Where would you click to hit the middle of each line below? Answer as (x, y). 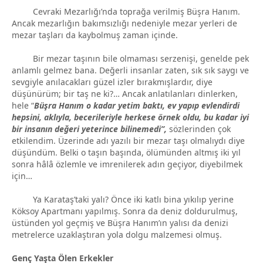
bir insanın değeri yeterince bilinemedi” (88, 129)
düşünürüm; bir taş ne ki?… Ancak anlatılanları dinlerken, (125, 93)
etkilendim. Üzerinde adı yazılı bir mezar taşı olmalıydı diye (128, 140)
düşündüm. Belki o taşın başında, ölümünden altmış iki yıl (126, 152)
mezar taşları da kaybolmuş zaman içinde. (95, 35)
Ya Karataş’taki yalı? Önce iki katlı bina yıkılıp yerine (123, 199)
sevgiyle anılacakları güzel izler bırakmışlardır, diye (112, 82)
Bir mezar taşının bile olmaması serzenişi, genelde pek (130, 58)
